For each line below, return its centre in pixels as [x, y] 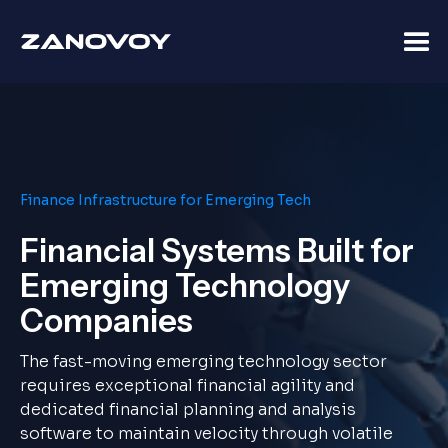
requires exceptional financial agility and [187, 385]
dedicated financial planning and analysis [188, 409]
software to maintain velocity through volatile [206, 433]
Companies [106, 320]
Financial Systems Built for [217, 250]
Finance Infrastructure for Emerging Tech [165, 200]
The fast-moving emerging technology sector [203, 361]
